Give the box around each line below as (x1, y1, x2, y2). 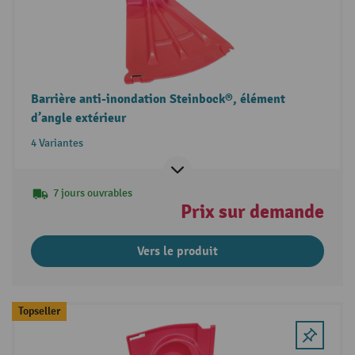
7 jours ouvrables (52, 185, 132, 200)
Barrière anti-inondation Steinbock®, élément (30, 90, 285, 107)
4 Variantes (30, 136, 83, 150)
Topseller (17, 303, 60, 318)
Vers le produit (137, 242, 218, 259)
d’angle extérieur (30, 109, 126, 126)
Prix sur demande (181, 199, 325, 223)
